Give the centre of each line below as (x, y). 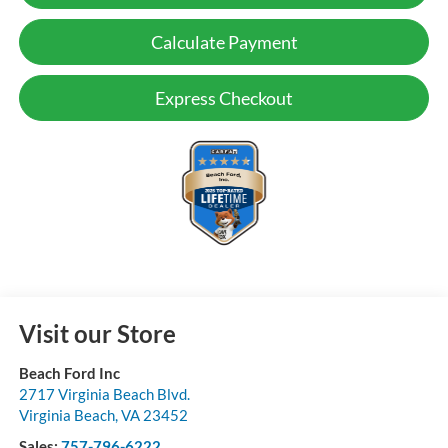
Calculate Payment (224, 42)
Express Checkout (224, 98)
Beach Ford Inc (69, 373)
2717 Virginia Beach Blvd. (104, 394)
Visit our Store (97, 334)
